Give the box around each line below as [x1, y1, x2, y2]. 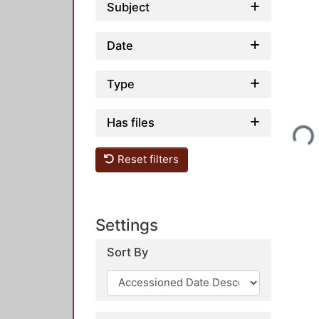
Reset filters [115, 152, 179, 167]
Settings [95, 214, 158, 234]
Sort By [107, 244, 148, 259]
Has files [107, 115, 155, 130]
